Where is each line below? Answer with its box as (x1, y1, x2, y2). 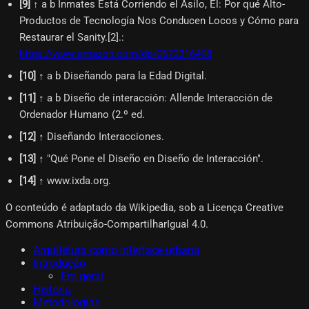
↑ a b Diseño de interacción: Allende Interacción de (39, 92, 272, 105)
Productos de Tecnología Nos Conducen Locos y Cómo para (19, 14, 299, 28)
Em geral (61, 270, 103, 283)
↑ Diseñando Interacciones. (39, 130, 164, 143)
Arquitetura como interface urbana (33, 243, 200, 257)
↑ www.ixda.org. (39, 175, 111, 188)
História (33, 283, 71, 297)
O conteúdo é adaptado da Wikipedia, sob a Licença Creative (6, 201, 283, 215)
